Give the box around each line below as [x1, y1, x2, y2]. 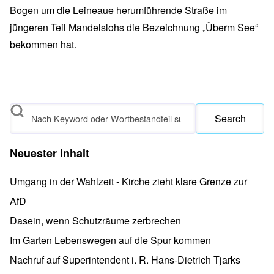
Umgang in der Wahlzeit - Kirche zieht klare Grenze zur [10, 174, 247, 188]
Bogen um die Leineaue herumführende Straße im [10, 2, 227, 17]
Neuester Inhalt [10, 144, 89, 161]
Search [10, 105, 41, 120]
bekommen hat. [10, 37, 76, 51]
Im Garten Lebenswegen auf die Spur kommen [10, 232, 211, 247]
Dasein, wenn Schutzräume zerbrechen [10, 213, 181, 228]
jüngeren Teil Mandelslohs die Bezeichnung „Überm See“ [10, 20, 258, 34]
